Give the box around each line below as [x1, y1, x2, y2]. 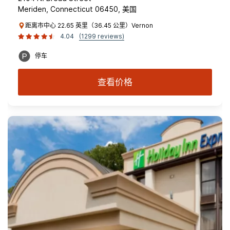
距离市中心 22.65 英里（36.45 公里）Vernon [25, 22, 153, 29]
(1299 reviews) [79, 32, 124, 40]
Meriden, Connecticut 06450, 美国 [18, 5, 137, 13]
